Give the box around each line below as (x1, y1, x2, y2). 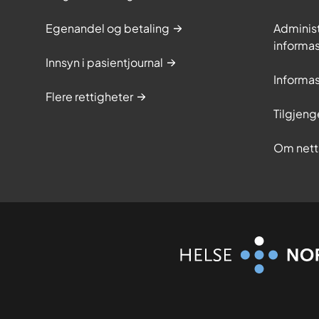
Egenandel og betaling (46, 21, 169, 36)
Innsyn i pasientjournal (46, 55, 163, 70)
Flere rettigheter (46, 89, 133, 105)
